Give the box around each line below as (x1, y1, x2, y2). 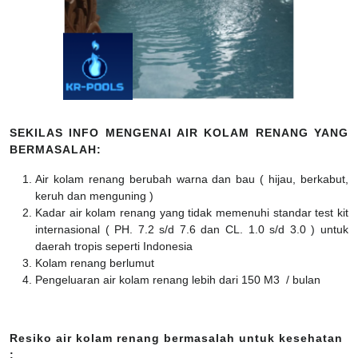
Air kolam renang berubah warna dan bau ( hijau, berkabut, (35, 173, 348, 186)
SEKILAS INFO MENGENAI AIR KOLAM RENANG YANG (10, 126, 348, 140)
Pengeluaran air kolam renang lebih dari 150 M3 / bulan (35, 273, 320, 287)
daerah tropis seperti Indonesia (35, 240, 193, 253)
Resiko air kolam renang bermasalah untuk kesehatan (10, 332, 343, 345)
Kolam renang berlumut (35, 257, 154, 270)
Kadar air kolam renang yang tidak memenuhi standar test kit (35, 206, 348, 220)
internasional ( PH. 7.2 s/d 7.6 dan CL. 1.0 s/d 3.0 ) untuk (35, 223, 348, 237)
